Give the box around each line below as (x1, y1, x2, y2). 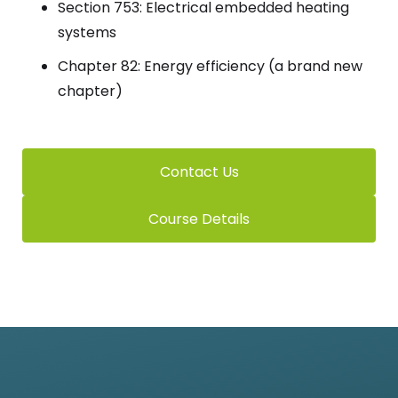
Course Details (148, 208, 250, 229)
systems (58, 21, 116, 43)
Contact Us (159, 161, 239, 182)
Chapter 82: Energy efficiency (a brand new (58, 55, 362, 76)
